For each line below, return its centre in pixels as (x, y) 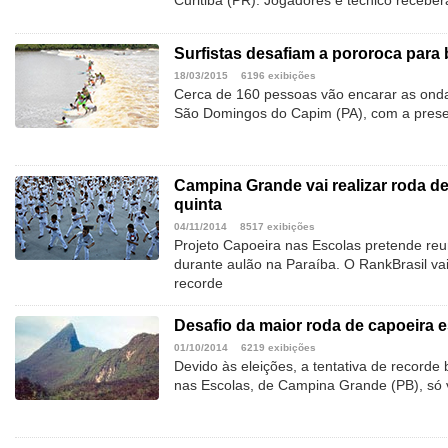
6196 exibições (278, 76)
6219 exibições (278, 348)
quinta (198, 205)
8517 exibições (277, 227)
